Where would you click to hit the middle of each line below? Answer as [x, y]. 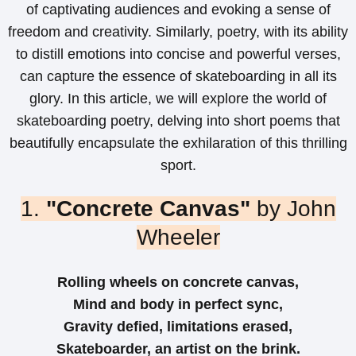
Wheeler [178, 238]
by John [293, 209]
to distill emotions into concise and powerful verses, [178, 54]
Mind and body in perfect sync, [178, 304]
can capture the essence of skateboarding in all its [178, 77]
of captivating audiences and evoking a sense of [178, 10]
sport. [178, 166]
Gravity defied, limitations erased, [178, 326]
